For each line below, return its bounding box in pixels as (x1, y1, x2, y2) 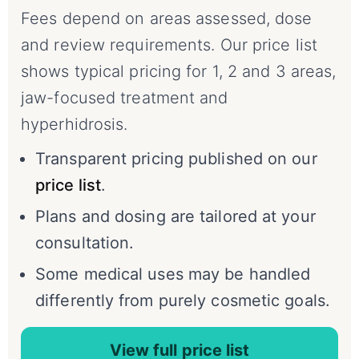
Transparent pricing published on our (35, 149, 317, 169)
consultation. (35, 233, 135, 253)
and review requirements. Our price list (21, 35, 317, 55)
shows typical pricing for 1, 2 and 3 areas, (21, 62, 337, 82)
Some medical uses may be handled (35, 264, 311, 284)
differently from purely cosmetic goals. (35, 291, 330, 311)
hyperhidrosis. (21, 115, 128, 135)
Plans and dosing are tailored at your (35, 207, 316, 227)
